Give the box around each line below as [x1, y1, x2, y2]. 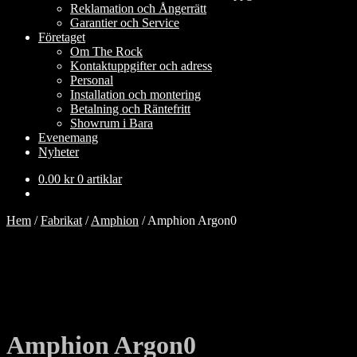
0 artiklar [77, 172, 122, 186]
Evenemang [38, 131, 98, 144]
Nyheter [38, 145, 79, 159]
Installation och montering [70, 88, 201, 101]
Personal [70, 73, 113, 87]
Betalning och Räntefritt [70, 102, 190, 116]
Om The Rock [70, 45, 143, 58]
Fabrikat [41, 214, 82, 227]
